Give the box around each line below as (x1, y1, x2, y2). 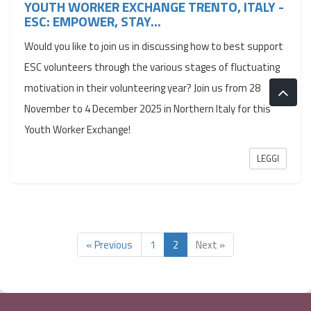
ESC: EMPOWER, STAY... (24, 10, 161, 32)
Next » (196, 236, 225, 253)
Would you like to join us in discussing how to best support (24, 38, 283, 54)
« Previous (86, 236, 133, 253)
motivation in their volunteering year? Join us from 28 (24, 80, 260, 96)
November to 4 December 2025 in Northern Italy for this (24, 101, 271, 117)
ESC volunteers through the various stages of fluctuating (24, 59, 280, 75)
